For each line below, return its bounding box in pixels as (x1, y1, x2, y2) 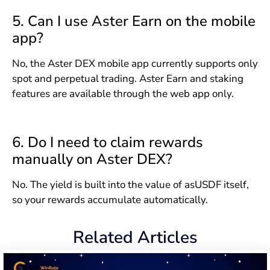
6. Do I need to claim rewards (11, 132, 203, 152)
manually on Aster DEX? (11, 149, 172, 169)
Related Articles (72, 226, 198, 250)
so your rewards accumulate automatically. (11, 192, 208, 207)
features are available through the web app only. (11, 87, 234, 101)
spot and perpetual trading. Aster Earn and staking (11, 72, 243, 86)
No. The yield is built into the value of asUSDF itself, (11, 177, 249, 192)
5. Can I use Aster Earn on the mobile (11, 11, 256, 31)
